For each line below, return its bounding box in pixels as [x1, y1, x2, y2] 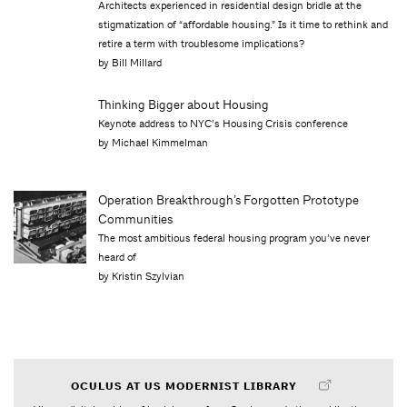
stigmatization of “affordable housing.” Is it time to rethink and [98, 16, 389, 32]
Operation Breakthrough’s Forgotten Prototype [98, 191, 360, 208]
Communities [98, 210, 174, 227]
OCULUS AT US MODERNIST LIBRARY [70, 378, 297, 393]
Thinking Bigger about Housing [98, 95, 270, 113]
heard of [98, 249, 137, 264]
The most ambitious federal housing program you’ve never [98, 230, 371, 245]
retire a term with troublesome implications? [98, 35, 305, 51]
